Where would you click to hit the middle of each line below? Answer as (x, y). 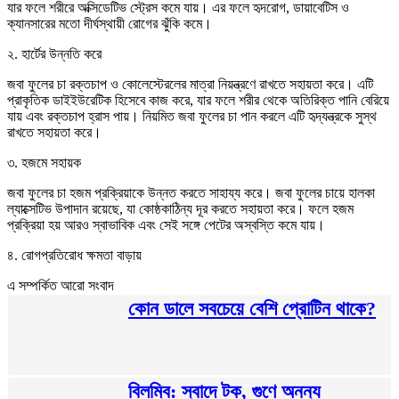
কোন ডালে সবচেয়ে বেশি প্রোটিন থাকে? (252, 308)
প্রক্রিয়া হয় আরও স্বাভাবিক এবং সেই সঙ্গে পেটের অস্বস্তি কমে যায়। (166, 224)
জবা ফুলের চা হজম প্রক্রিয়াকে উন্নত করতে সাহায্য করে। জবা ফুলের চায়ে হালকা (191, 192)
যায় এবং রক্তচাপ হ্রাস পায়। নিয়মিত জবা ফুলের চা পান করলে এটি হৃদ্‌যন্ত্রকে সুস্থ (192, 116)
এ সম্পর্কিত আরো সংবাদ (61, 285)
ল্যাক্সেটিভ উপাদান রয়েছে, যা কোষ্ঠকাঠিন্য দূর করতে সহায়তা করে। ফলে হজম (180, 208)
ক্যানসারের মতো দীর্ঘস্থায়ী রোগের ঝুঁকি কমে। (110, 23)
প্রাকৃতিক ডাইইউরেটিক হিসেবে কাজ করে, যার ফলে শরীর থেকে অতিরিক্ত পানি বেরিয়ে (198, 100)
